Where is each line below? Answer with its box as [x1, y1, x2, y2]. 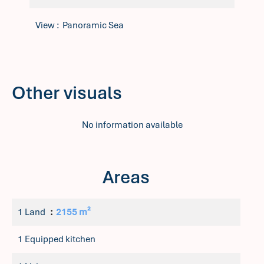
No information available [81, 119, 183, 131]
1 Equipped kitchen [18, 233, 95, 245]
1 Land [18, 206, 47, 218]
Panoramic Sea [62, 19, 124, 31]
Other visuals [12, 81, 122, 104]
